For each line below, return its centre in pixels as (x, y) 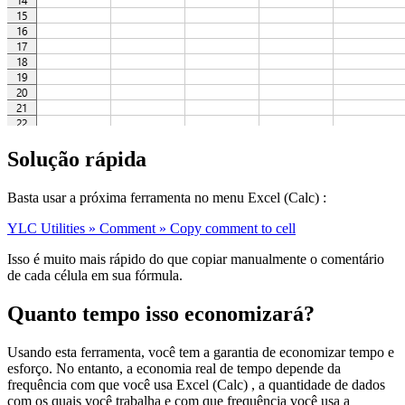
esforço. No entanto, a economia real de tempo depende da (174, 368)
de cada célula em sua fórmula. (95, 276)
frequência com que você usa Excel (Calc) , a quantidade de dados (196, 384)
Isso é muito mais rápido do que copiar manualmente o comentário (196, 259)
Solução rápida (77, 160)
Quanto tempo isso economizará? (161, 314)
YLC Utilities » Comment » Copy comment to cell (151, 229)
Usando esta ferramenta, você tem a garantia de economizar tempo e (201, 352)
